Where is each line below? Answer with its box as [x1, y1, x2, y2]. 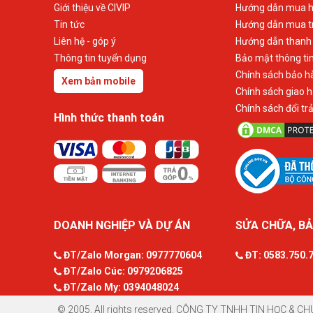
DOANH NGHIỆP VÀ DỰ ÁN [54, 219, 190, 232]
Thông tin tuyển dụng [54, 52, 147, 64]
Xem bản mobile [61, 75, 136, 87]
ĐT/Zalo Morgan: [61, 249, 144, 261]
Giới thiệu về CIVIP [54, 2, 131, 13]
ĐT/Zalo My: [61, 282, 121, 293]
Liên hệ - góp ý [54, 36, 116, 47]
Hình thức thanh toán [54, 111, 164, 124]
